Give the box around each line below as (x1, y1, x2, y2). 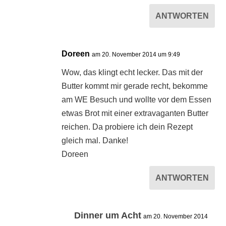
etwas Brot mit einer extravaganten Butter (62, 109, 209, 118)
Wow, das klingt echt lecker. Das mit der (62, 68, 203, 77)
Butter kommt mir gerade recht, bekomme (62, 82, 208, 91)
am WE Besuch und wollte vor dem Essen (62, 95, 212, 104)
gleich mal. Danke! (62, 136, 129, 145)
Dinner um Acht (74, 210, 142, 221)
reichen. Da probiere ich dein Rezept (62, 123, 193, 132)
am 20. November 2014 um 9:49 (92, 51, 181, 59)
